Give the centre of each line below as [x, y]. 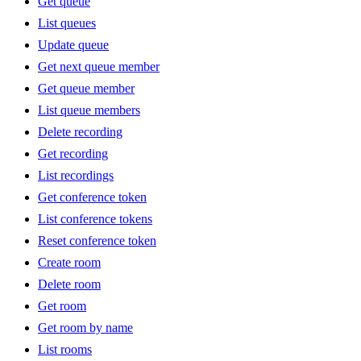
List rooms [65, 350]
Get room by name [85, 328]
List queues [67, 23]
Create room [69, 263]
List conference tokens [95, 219]
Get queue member [86, 89]
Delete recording [80, 132]
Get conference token [92, 197]
